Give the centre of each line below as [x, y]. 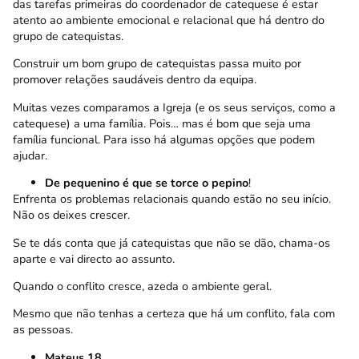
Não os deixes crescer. [71, 215]
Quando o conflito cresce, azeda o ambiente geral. [142, 286]
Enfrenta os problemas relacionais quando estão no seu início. [172, 199]
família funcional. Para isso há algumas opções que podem [164, 139]
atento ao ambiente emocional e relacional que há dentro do [169, 20]
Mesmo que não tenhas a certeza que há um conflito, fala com [174, 314]
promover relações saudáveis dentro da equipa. [135, 80]
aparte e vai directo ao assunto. [94, 258]
